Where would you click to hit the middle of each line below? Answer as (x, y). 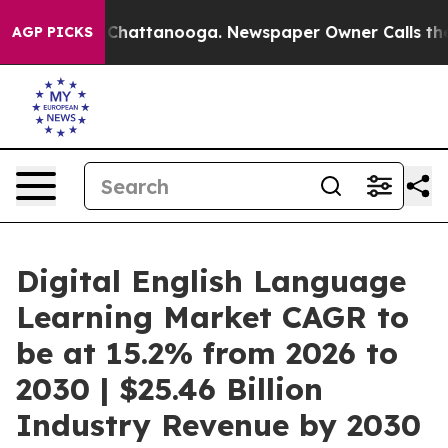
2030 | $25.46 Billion (169, 389)
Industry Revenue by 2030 (218, 425)
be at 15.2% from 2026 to (207, 353)
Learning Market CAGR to (212, 317)
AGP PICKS (52, 32)
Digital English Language (211, 281)
